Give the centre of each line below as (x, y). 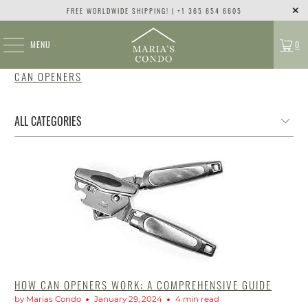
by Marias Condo (48, 299)
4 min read (198, 299)
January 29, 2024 (129, 299)
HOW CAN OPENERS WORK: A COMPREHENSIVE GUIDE (143, 284)
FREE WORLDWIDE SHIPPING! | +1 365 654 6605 (154, 10)
